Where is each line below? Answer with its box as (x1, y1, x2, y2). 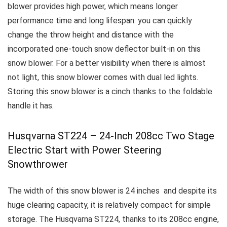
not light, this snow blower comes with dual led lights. (8, 72, 198, 82)
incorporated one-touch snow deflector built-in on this (8, 44, 201, 54)
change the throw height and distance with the (8, 30, 174, 40)
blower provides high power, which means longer (8, 2, 180, 11)
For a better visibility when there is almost (56, 58, 206, 68)
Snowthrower (8, 158, 68, 170)
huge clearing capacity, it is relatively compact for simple (8, 200, 211, 210)
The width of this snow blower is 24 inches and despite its (8, 186, 217, 196)
